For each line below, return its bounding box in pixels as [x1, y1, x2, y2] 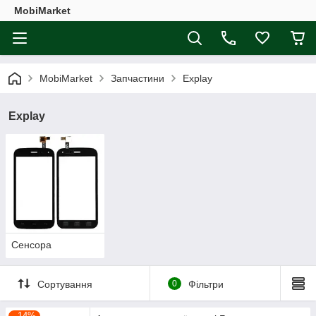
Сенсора [11, 239, 51, 251]
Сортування [37, 278, 92, 290]
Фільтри [188, 278, 224, 290]
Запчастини [111, 73, 164, 84]
